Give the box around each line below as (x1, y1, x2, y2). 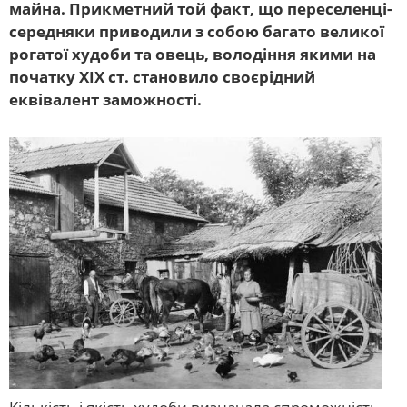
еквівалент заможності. (9, 89, 202, 111)
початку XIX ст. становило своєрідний (9, 66, 315, 88)
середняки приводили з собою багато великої (9, 21, 384, 43)
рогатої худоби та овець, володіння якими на (9, 44, 376, 65)
